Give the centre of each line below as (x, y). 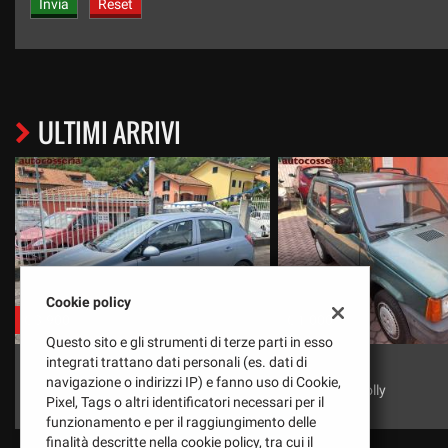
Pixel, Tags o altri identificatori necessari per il (185, 402)
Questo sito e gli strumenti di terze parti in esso (189, 342)
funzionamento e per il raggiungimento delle (181, 422)
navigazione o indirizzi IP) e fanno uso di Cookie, (193, 382)
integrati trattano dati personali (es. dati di (176, 362)
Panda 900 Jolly (72, 389)
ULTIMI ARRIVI (109, 132)
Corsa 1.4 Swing (336, 389)
